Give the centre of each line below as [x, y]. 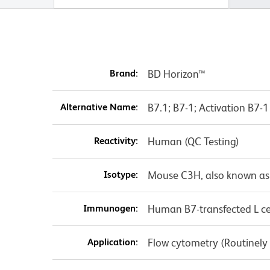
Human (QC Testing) [193, 142]
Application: [112, 242]
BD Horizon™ [176, 74]
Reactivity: [116, 141]
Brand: [124, 74]
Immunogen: [110, 209]
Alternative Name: [99, 107]
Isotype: [121, 175]
